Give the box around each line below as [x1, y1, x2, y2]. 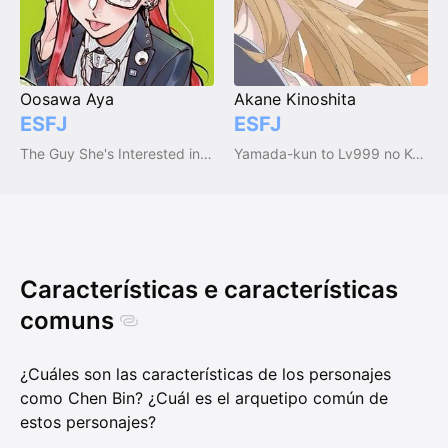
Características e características [20, 275, 398, 305]
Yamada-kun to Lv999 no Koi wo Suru [412, 145, 424, 163]
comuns [20, 306, 114, 336]
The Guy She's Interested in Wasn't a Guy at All [200, 145, 212, 163]
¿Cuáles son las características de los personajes [20, 363, 391, 384]
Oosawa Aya [20, 89, 114, 110]
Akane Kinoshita [234, 89, 356, 110]
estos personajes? [20, 411, 156, 432]
